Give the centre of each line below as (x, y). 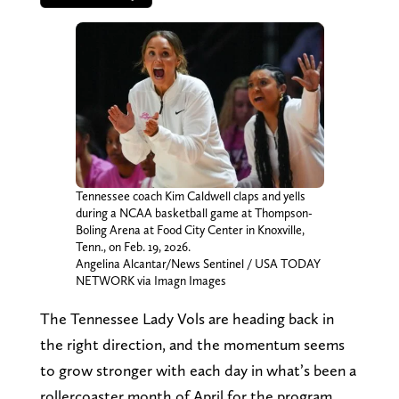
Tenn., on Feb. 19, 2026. (133, 246)
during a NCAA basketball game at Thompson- (194, 212)
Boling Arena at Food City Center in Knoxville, (190, 229)
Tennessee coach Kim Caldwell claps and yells (190, 195)
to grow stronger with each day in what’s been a (198, 370)
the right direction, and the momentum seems (192, 344)
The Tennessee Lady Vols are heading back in (187, 318)
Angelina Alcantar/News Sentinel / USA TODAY (198, 263)
